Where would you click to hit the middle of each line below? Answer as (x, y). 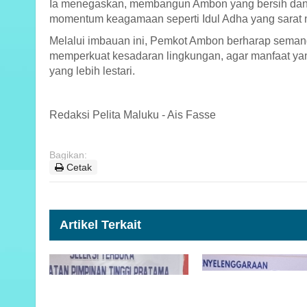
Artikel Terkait (100, 224)
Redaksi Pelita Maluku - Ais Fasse (134, 114)
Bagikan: (68, 155)
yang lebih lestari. (92, 71)
